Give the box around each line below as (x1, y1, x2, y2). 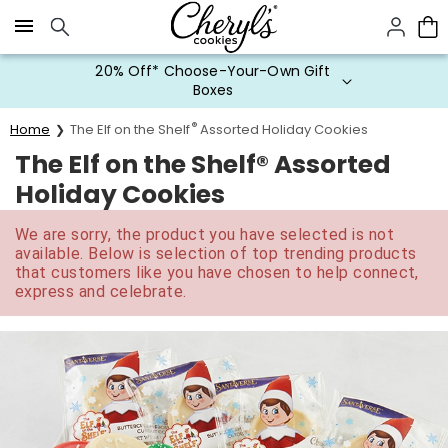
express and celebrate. (15, 282, 187, 301)
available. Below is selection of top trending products (15, 244, 417, 263)
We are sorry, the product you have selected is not (15, 225, 395, 244)
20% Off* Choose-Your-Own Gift (95, 61, 331, 81)
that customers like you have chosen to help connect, (15, 263, 419, 282)
